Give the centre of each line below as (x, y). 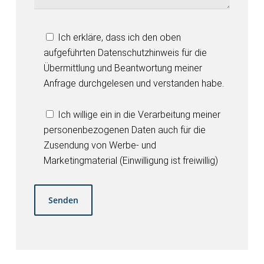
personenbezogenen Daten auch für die (125, 130)
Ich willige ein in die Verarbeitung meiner (139, 114)
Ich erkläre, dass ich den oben (120, 37)
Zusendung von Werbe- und (100, 145)
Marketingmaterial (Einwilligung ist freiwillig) (131, 160)
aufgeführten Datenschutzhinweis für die (126, 52)
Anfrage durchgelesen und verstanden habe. (134, 83)
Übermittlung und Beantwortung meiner (123, 68)
